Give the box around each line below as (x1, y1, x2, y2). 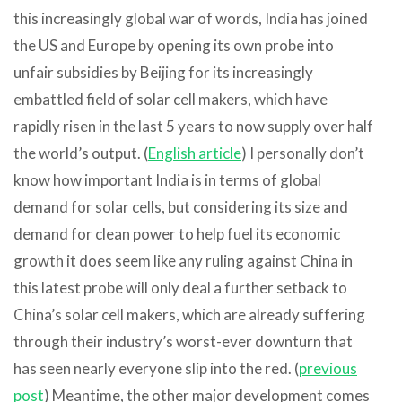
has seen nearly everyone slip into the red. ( (13, 358, 299, 378)
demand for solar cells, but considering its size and (13, 197, 348, 216)
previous (299, 358, 357, 378)
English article (148, 143, 241, 162)
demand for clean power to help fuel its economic (13, 223, 340, 243)
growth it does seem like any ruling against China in (13, 250, 353, 270)
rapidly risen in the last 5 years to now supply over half (13, 116, 373, 135)
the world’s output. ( (13, 143, 148, 162)
